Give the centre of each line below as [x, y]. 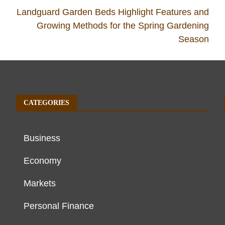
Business [42, 138]
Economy [43, 161]
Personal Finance [59, 206]
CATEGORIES [47, 103]
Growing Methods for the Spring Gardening [123, 26]
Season [193, 39]
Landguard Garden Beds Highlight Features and [113, 12]
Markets [40, 184]
